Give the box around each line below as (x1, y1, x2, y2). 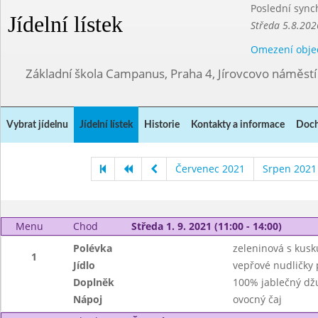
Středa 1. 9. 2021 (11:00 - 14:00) (131, 219, 282, 233)
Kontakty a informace (191, 120, 285, 130)
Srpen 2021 (262, 162, 317, 175)
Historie (144, 120, 180, 130)
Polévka (73, 241, 113, 255)
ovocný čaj (232, 292, 282, 306)
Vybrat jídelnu (6, 120, 68, 130)
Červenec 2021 (175, 162, 245, 175)
